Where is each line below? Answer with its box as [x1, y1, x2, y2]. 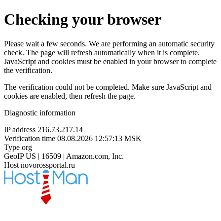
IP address [4, 125, 36, 134]
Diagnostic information [4, 108, 75, 117]
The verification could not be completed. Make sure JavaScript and [4, 82, 212, 91]
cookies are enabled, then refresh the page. [4, 91, 136, 100]
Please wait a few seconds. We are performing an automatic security [4, 39, 215, 48]
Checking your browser [4, 10, 161, 29]
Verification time [4, 134, 55, 143]
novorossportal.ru [21, 160, 75, 169]
